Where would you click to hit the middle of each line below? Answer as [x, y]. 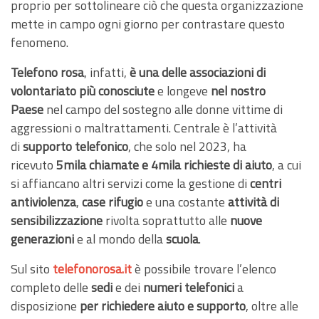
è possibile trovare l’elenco [205, 268]
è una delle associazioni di [198, 72]
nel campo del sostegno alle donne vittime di [163, 109]
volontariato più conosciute [83, 90]
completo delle [51, 287]
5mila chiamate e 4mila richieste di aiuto [164, 164]
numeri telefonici [189, 287]
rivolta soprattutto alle [166, 220]
